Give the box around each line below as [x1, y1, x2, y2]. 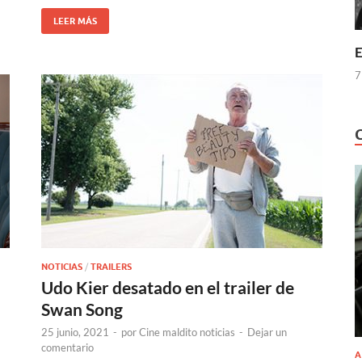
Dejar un [247, 325, 287, 339]
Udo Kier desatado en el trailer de [41, 276, 294, 297]
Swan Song [41, 298, 123, 319]
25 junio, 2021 [41, 325, 109, 339]
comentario [41, 340, 94, 354]
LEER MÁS [53, 15, 97, 27]
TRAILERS [90, 260, 132, 272]
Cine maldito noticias [139, 325, 235, 339]
